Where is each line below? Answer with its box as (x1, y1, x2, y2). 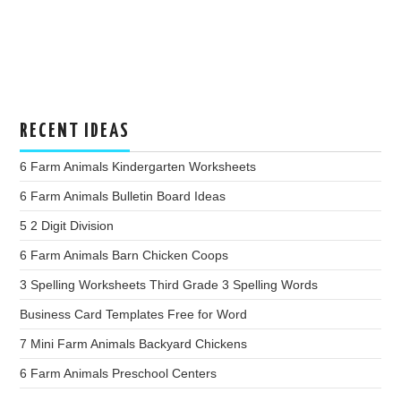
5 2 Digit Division (20, 218, 115, 234)
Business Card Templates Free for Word (20, 307, 248, 322)
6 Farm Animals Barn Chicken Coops (20, 248, 229, 263)
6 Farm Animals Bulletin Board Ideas (20, 189, 226, 204)
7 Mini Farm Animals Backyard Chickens (20, 337, 248, 352)
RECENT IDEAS (20, 122, 131, 142)
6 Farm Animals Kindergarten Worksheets (20, 159, 257, 175)
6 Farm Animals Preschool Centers (20, 366, 218, 381)
